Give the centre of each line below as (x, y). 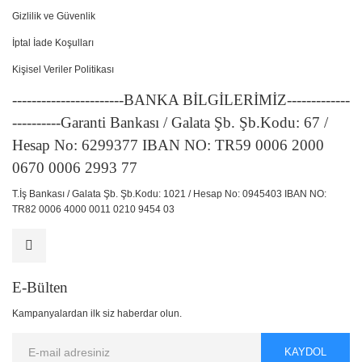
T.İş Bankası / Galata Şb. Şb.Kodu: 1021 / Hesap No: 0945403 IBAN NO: (169, 194)
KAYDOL (305, 352)
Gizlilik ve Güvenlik (54, 16)
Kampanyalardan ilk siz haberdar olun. (97, 313)
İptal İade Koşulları (53, 43)
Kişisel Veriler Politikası (63, 69)
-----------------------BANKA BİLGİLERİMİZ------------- (181, 100)
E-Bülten (40, 287)
